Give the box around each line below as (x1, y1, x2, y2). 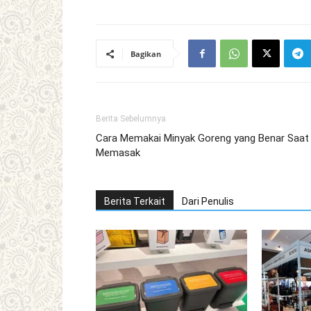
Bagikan (131, 49, 161, 59)
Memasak (96, 146, 140, 159)
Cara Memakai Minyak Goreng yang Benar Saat (96, 132, 309, 144)
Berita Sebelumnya (96, 114, 166, 124)
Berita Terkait (104, 196, 165, 207)
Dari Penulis (182, 196, 234, 207)
